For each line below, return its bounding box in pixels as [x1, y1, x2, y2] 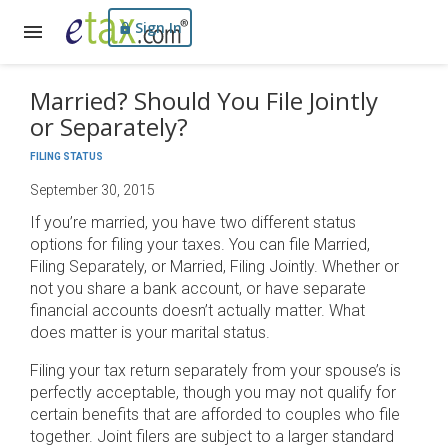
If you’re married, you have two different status [30, 213, 356, 232]
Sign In [135, 18, 182, 37]
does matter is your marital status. [30, 323, 270, 342]
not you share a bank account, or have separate [30, 279, 366, 298]
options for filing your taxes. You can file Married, [30, 235, 370, 254]
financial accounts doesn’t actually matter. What [30, 301, 365, 320]
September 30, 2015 [30, 182, 155, 198]
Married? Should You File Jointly [30, 84, 378, 117]
